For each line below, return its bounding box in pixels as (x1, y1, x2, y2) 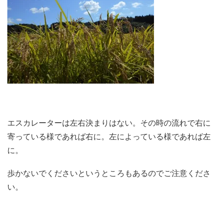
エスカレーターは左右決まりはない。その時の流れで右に (7, 118, 211, 127)
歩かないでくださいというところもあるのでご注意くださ (7, 169, 211, 177)
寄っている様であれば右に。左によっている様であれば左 (7, 132, 211, 141)
